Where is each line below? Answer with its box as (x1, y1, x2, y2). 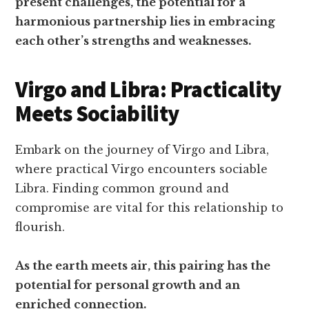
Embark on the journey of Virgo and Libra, (15, 143, 270, 157)
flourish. (15, 220, 66, 234)
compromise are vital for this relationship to (15, 201, 284, 215)
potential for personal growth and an (15, 278, 241, 292)
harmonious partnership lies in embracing (15, 14, 276, 28)
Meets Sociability (15, 100, 179, 128)
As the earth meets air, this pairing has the (15, 259, 271, 272)
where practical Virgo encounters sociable (15, 162, 268, 176)
